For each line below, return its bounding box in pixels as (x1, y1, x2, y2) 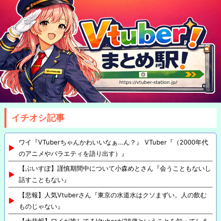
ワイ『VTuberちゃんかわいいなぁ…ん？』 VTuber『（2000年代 (19, 138, 208, 146)
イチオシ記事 (11, 112, 65, 123)
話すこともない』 (19, 176, 70, 184)
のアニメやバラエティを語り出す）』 (19, 149, 128, 157)
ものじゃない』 (19, 202, 64, 210)
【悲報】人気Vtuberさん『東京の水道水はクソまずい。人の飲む (19, 190, 207, 199)
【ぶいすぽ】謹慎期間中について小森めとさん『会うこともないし (19, 164, 211, 173)
